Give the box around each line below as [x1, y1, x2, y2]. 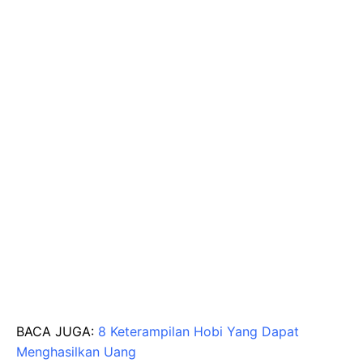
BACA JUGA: [16, 322, 98, 340]
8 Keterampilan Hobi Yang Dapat [98, 322, 299, 340]
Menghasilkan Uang [16, 343, 136, 360]
